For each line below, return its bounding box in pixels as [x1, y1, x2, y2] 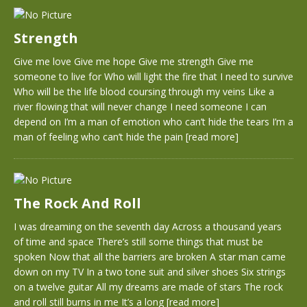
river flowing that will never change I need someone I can [14, 100, 267, 113]
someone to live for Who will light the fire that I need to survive [14, 70, 293, 83]
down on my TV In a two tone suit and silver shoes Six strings [14, 265, 286, 278]
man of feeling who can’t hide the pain [14, 130, 186, 143]
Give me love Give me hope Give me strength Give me [14, 55, 254, 68]
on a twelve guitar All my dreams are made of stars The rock [14, 280, 283, 293]
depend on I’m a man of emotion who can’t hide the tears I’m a [14, 115, 293, 128]
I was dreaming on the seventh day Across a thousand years [14, 220, 282, 233]
